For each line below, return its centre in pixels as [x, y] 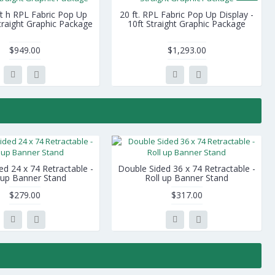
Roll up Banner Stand [187, 178]
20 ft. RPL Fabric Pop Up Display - [187, 14]
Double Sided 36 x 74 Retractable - [187, 168]
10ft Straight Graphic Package [187, 24]
